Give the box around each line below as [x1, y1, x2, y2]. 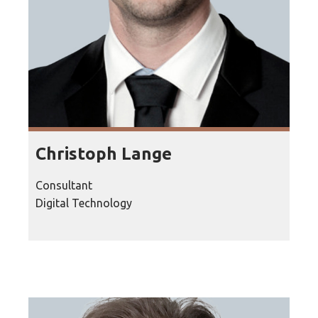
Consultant [35, 178, 92, 192]
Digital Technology [35, 196, 132, 209]
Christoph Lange [35, 143, 172, 163]
